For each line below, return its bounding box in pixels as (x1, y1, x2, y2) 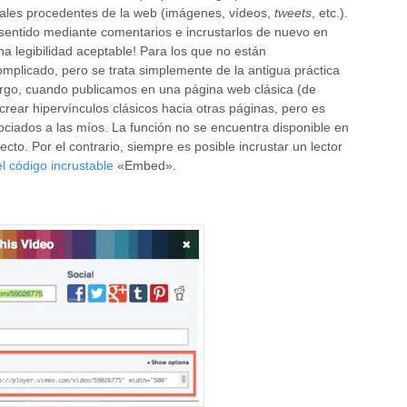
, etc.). (312, 5, 348, 20)
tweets (274, 5, 312, 20)
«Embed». (114, 157, 176, 173)
